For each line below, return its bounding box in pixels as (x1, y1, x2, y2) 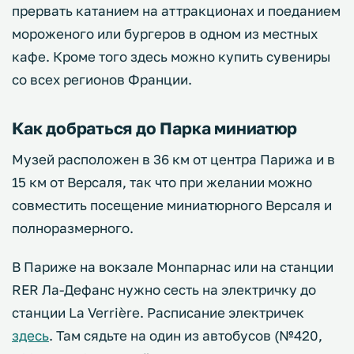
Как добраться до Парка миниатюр (12, 118, 297, 139)
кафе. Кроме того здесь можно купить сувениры (12, 48, 330, 66)
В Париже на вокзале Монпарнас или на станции (12, 258, 333, 276)
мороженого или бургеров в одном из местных (12, 25, 318, 43)
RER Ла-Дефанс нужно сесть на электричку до (12, 281, 316, 299)
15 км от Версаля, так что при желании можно (12, 174, 312, 191)
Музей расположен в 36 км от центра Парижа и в (12, 151, 335, 168)
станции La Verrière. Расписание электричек (12, 304, 304, 322)
